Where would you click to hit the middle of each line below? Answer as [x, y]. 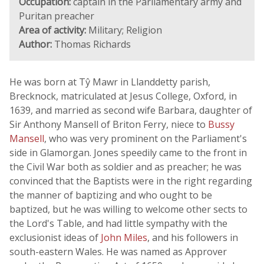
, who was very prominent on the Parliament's [146, 138]
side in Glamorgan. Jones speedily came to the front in [128, 153]
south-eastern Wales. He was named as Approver [118, 252]
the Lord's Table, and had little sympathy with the [118, 223]
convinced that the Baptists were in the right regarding [131, 181]
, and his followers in [193, 237]
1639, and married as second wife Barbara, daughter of [131, 110]
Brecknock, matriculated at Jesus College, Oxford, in [123, 96]
